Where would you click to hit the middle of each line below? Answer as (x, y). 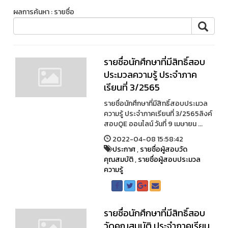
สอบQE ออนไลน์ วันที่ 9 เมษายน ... (153, 124)
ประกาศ (124, 150)
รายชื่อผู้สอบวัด (163, 150)
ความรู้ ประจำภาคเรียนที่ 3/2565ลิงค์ (158, 114)
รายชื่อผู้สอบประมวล (169, 160)
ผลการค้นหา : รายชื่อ (44, 12)
